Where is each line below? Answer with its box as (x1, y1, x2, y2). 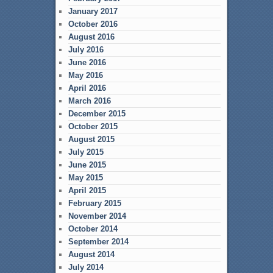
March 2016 (68, 96, 111, 105)
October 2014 (68, 224, 118, 233)
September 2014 (68, 236, 129, 246)
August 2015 (68, 134, 115, 144)
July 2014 (68, 262, 104, 272)
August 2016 (68, 32, 115, 41)
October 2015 (68, 121, 118, 131)
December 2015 (68, 108, 126, 118)
